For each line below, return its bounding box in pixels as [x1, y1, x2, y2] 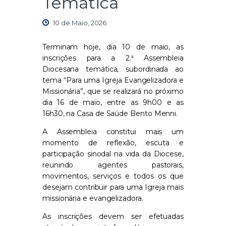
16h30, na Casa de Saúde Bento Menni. [42, 109, 178, 119]
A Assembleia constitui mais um [42, 127, 184, 137]
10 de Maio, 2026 [53, 19, 106, 27]
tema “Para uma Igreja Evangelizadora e [42, 76, 184, 85]
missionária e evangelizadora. [42, 194, 143, 203]
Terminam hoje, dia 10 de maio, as [42, 42, 184, 52]
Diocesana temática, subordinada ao [42, 65, 184, 74]
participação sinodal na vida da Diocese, [42, 149, 184, 159]
